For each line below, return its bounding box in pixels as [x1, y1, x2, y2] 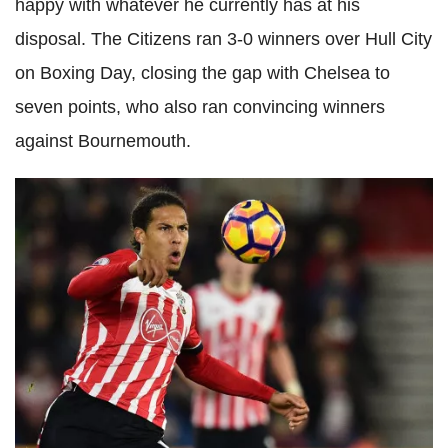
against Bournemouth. [15, 131, 191, 151]
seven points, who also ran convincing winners [15, 97, 385, 117]
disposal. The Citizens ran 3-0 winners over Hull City [15, 29, 432, 49]
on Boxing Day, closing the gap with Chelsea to [15, 63, 390, 83]
